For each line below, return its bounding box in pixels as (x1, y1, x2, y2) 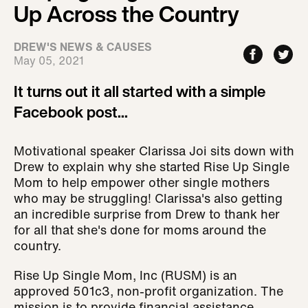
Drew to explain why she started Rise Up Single (14, 157, 289, 175)
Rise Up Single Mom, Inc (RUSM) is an (14, 266, 237, 284)
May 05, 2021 (14, 52, 84, 69)
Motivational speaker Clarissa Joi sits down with (14, 142, 294, 159)
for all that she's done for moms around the (14, 221, 266, 239)
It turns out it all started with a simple (14, 80, 266, 102)
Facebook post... (14, 101, 128, 123)
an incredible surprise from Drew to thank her (14, 205, 280, 223)
